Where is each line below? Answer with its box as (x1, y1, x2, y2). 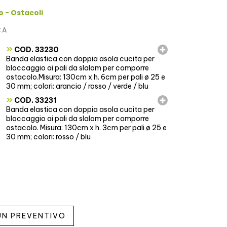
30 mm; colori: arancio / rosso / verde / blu (6, 81, 148, 91)
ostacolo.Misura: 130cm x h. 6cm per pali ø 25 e (6, 72, 165, 82)
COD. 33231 (12, 95, 56, 105)
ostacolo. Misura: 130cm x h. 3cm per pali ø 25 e (6, 123, 167, 132)
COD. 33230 (12, 45, 59, 54)
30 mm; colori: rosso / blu (6, 132, 91, 141)
